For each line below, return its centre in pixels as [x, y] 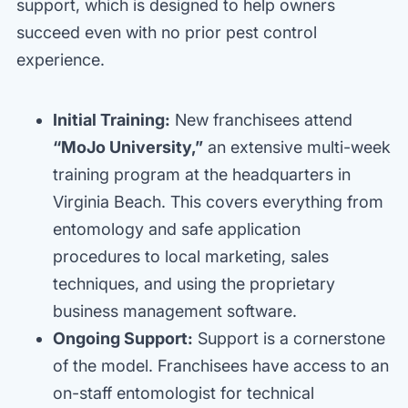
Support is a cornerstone [289, 338]
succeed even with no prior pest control [167, 32]
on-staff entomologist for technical [184, 393]
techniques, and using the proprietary [194, 283]
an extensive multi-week [297, 147]
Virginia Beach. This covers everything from [218, 201]
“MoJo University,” [128, 147]
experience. [61, 59]
